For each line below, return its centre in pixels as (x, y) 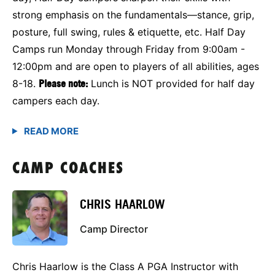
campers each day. (56, 100)
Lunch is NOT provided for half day (171, 83)
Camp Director (114, 229)
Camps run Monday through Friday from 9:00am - (129, 49)
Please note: (63, 83)
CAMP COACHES (68, 169)
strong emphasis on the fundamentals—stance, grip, (133, 14)
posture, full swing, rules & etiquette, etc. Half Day (129, 32)
